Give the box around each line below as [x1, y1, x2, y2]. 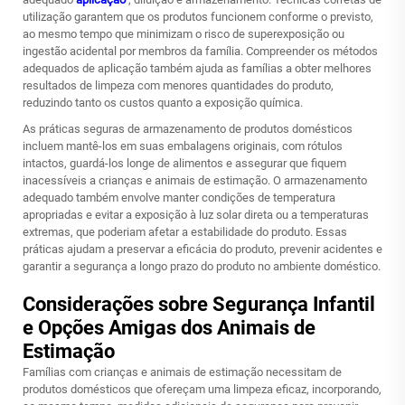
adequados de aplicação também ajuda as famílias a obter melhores [23, 61, 372, 75]
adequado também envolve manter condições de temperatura [23, 191, 335, 204]
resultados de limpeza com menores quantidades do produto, [23, 79, 334, 92]
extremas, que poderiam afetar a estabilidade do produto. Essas [23, 225, 347, 239]
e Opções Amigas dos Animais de [23, 316, 316, 339]
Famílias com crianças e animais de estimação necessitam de [23, 365, 342, 379]
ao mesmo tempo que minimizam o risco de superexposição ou [23, 27, 344, 41]
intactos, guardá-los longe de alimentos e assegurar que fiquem [23, 156, 346, 170]
